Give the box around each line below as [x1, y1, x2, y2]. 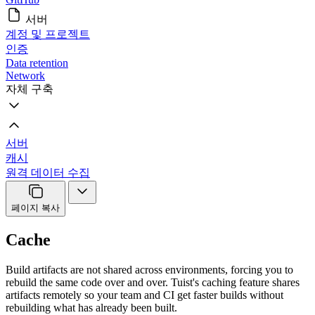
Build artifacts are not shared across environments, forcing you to [6, 263, 293, 276]
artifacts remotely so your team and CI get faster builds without [6, 288, 283, 301]
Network [6, 70, 45, 82]
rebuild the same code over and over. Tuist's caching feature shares [6, 276, 300, 288]
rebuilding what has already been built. [6, 301, 177, 314]
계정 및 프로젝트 [6, 28, 90, 40]
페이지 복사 [11, 202, 60, 213]
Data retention [6, 57, 68, 69]
